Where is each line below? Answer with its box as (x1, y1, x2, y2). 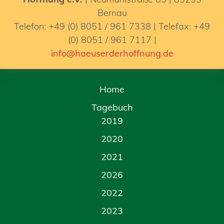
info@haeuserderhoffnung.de (50, 47, 173, 59)
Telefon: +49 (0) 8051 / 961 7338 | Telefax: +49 (14, 20, 210, 32)
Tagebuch (91, 101, 133, 113)
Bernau (97, 7, 127, 18)
